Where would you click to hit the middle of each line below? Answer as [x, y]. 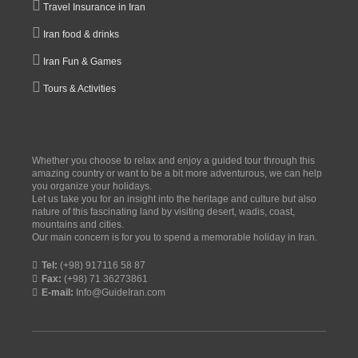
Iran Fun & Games [82, 61]
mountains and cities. [78, 224]
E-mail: [58, 292]
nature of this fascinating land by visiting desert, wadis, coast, [163, 211]
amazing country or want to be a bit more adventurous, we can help [177, 173]
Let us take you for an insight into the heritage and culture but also [174, 199]
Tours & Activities [80, 88]
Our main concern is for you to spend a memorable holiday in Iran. [175, 237]
